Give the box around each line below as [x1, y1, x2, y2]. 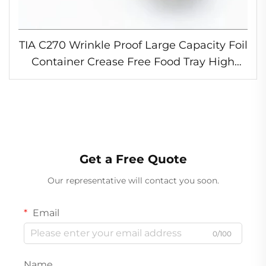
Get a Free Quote [79, 151, 187, 166]
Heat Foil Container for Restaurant [42, 71, 224, 85]
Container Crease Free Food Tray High [31, 55, 235, 68]
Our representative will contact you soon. [47, 175, 219, 186]
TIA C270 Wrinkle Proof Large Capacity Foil [18, 38, 248, 52]
